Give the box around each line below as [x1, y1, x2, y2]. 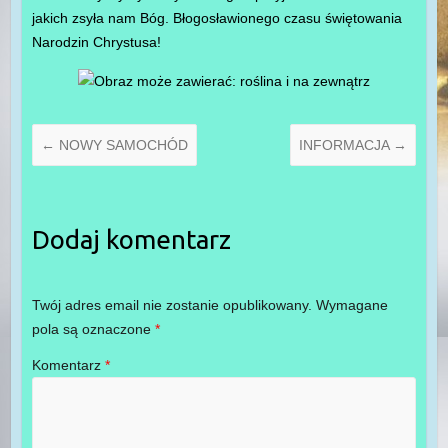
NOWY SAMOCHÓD [54, 136, 188, 153]
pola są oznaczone [31, 321, 155, 338]
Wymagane [315, 297, 388, 314]
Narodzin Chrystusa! [31, 33, 161, 50]
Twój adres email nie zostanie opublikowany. [31, 297, 312, 314]
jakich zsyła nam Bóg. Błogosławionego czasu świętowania [31, 9, 402, 26]
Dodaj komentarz [31, 224, 231, 254]
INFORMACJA [299, 136, 394, 153]
